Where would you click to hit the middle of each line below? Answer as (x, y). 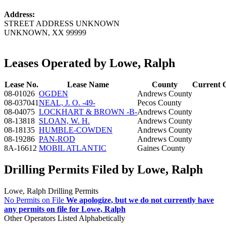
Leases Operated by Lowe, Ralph (90, 63)
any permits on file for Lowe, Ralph (65, 209)
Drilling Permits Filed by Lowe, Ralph (103, 169)
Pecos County (159, 102)
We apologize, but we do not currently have (140, 200)
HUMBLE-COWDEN (76, 130)
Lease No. (21, 84)
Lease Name (88, 84)
